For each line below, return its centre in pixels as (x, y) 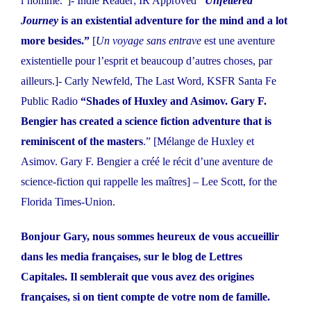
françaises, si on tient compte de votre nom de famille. (145, 297)
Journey (40, 21)
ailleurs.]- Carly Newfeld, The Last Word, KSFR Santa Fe (149, 81)
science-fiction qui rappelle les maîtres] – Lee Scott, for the (149, 182)
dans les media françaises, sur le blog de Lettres (132, 257)
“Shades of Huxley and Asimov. (155, 101)
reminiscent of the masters (82, 142)
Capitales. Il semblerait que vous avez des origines (137, 277)
